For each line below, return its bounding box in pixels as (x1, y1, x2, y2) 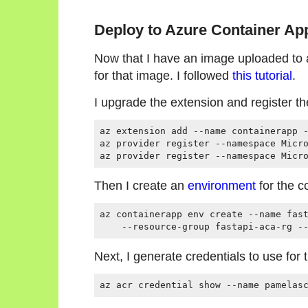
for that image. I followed (94, 68, 232, 83)
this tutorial (232, 68, 292, 83)
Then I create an (94, 177, 188, 192)
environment (188, 177, 256, 192)
